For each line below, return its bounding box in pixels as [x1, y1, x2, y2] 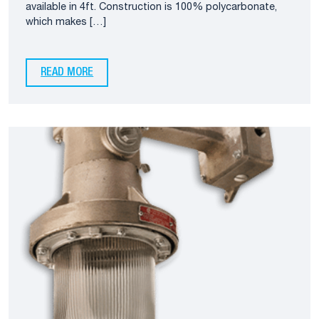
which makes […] [26, 17, 106, 27]
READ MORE [41, 68, 94, 78]
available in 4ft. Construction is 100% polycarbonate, [26, 2, 277, 12]
